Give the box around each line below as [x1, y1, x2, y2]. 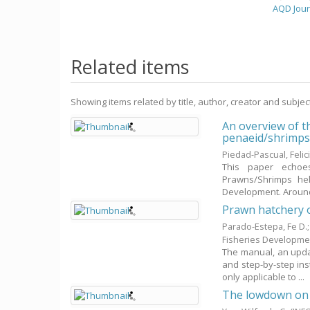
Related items [71, 54, 189, 80]
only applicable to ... [222, 271, 305, 283]
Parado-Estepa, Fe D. [222, 220, 308, 232]
